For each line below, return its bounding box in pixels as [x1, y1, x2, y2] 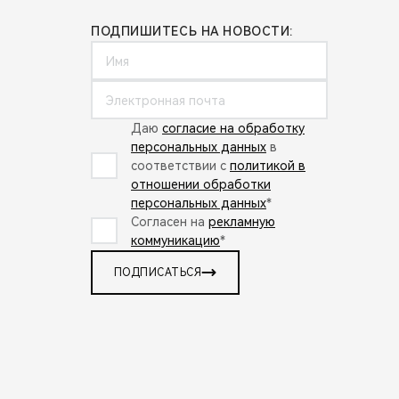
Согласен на [131, 215, 208, 229]
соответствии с [131, 159, 230, 173]
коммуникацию [131, 233, 220, 248]
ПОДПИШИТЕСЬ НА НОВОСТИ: [91, 24, 293, 38]
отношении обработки [131, 177, 271, 191]
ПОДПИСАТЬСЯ [114, 266, 202, 279]
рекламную [208, 215, 275, 229]
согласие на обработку [162, 121, 305, 135]
